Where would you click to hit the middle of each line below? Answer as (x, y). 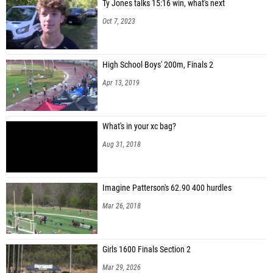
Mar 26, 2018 (122, 206)
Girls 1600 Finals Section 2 (147, 249)
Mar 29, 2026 (122, 267)
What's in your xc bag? (139, 126)
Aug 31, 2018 (122, 144)
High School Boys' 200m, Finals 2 (158, 65)
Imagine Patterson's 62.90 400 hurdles (167, 188)
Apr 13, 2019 (121, 83)
